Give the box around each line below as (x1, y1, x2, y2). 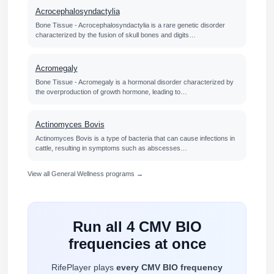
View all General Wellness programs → (27, 169, 143, 177)
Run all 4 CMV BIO (72, 218, 202, 235)
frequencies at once (68, 235, 206, 252)
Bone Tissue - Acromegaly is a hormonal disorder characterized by (35, 78, 234, 86)
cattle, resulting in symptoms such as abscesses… (35, 144, 187, 152)
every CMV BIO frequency (116, 262, 223, 272)
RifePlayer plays (51, 262, 116, 272)
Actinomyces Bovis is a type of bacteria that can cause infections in (35, 135, 235, 143)
